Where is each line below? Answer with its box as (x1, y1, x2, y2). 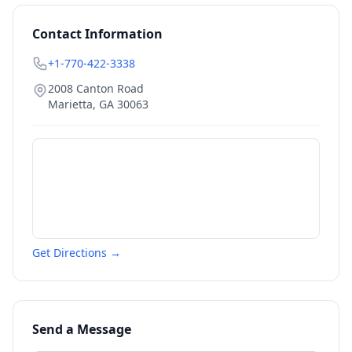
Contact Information (32, 25, 163, 42)
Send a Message (32, 321, 131, 338)
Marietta (48, 97, 93, 112)
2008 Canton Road (48, 81, 144, 96)
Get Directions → (32, 245, 121, 260)
